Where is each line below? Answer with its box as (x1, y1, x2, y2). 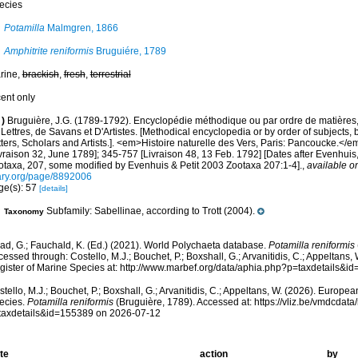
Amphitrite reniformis (3, 46, 93, 57)
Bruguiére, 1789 (93, 46, 166, 57)
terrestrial (89, 69, 131, 80)
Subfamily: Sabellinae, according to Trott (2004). (43, 205, 255, 217)
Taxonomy (3, 207, 44, 216)
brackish (22, 69, 59, 80)
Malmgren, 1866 (44, 22, 118, 34)
